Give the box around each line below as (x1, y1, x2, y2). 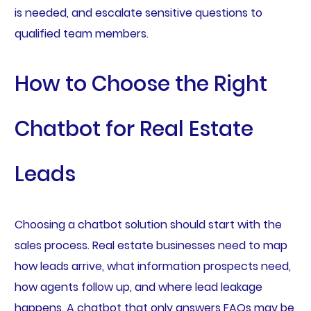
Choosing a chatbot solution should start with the (14, 217, 282, 233)
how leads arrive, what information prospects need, (14, 258, 291, 275)
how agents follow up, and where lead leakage (14, 279, 262, 296)
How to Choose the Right (14, 69, 267, 99)
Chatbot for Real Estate (14, 115, 253, 144)
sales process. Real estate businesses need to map (14, 237, 287, 254)
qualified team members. (14, 26, 149, 42)
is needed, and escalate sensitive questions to (14, 5, 262, 22)
